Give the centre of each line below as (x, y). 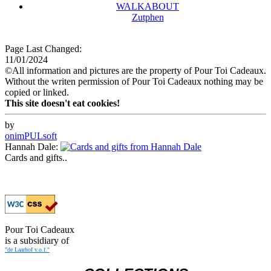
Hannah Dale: (33, 147)
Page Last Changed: (43, 49)
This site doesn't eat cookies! (62, 103)
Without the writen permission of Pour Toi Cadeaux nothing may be (134, 81)
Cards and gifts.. (36, 158)
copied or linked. (37, 92)
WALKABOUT (148, 6)
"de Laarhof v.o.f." (27, 250)
